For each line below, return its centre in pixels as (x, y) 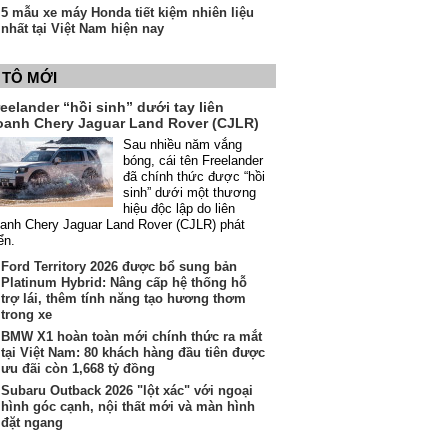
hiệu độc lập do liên (179, 208)
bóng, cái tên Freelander (193, 160)
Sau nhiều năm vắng (182, 144)
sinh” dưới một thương (189, 192)
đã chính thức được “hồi (194, 176)
